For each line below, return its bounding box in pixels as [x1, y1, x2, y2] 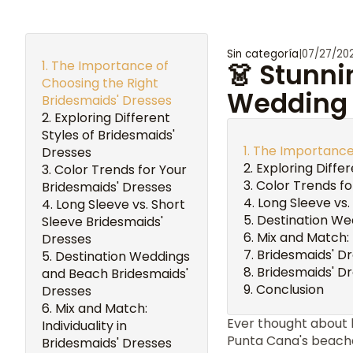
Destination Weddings [55, 247, 190, 266]
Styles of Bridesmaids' [42, 126, 175, 144]
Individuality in [42, 317, 127, 335]
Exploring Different [54, 109, 170, 127]
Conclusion [256, 281, 324, 299]
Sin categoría [227, 46, 299, 61]
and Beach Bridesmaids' [42, 265, 188, 283]
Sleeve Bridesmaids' [42, 213, 163, 231]
